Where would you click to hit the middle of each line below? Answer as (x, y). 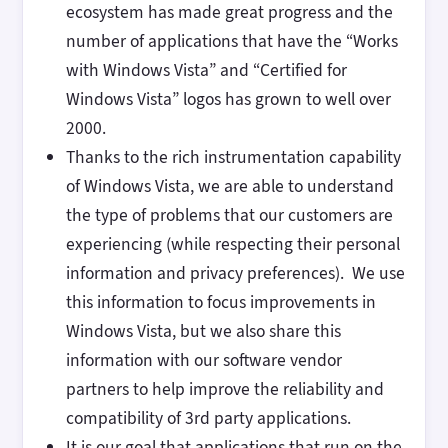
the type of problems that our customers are (229, 215)
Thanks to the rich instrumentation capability (233, 157)
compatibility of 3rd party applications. (208, 418)
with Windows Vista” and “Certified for (206, 70)
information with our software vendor (203, 360)
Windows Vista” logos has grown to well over (228, 99)
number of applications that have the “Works (231, 41)
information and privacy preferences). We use (235, 273)
